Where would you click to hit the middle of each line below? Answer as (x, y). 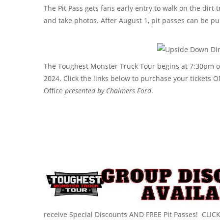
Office (54, 90)
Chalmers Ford (128, 90)
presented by (84, 90)
